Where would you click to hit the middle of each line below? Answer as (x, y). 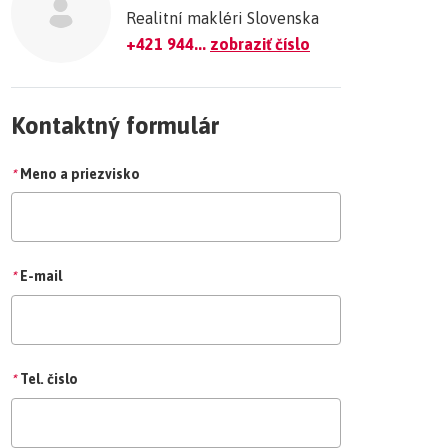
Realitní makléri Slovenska (222, 17)
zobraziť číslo (260, 43)
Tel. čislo (49, 378)
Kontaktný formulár (115, 125)
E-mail (41, 275)
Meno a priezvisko (80, 173)
